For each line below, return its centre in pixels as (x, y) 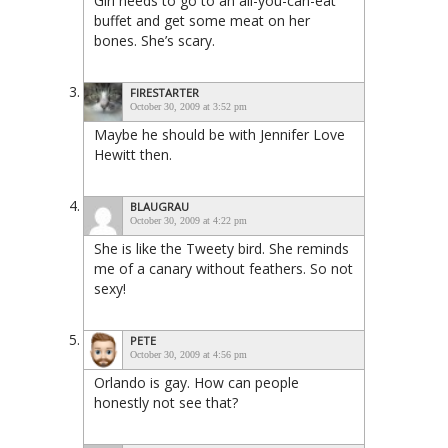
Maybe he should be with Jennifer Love (219, 134)
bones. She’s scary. (154, 40)
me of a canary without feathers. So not (223, 268)
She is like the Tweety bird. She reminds (221, 248)
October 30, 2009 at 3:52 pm (188, 106)
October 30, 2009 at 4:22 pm (188, 220)
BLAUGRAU (159, 206)
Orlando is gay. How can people (196, 382)
